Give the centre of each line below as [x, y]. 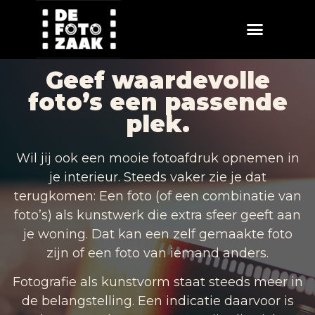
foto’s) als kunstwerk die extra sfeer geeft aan [157, 215]
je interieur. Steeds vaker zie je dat [157, 177]
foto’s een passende [157, 102]
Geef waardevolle [157, 80]
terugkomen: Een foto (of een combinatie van [157, 196]
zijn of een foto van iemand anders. [157, 253]
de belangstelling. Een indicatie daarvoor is [157, 301]
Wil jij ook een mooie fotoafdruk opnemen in [157, 158]
